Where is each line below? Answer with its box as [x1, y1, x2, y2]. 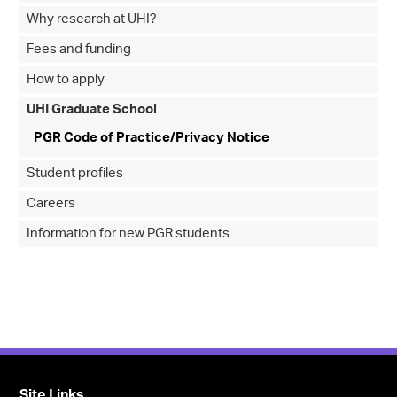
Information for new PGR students [27, 227, 230, 241]
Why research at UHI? [27, 12, 158, 27]
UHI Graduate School [27, 103, 158, 117]
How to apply [27, 73, 105, 87]
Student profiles [27, 167, 124, 181]
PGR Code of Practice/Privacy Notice [34, 131, 270, 145]
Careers [27, 197, 76, 211]
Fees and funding [27, 43, 132, 57]
